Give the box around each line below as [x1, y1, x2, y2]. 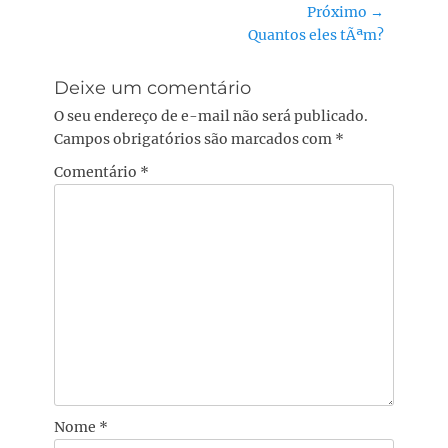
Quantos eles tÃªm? [248, 26, 384, 44]
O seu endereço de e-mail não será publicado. [54, 107, 368, 125]
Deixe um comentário [54, 77, 251, 99]
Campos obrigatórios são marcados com [54, 130, 335, 148]
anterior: [63, 2, 125, 20]
